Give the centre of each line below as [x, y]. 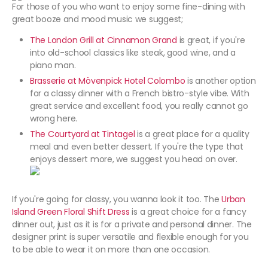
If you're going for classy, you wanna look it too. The [117, 200]
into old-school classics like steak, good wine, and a [133, 53]
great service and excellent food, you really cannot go [139, 106]
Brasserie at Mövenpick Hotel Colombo [108, 81]
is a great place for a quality [192, 134]
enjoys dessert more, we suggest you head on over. [134, 159]
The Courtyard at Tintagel [83, 134]
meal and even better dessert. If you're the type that [137, 147]
